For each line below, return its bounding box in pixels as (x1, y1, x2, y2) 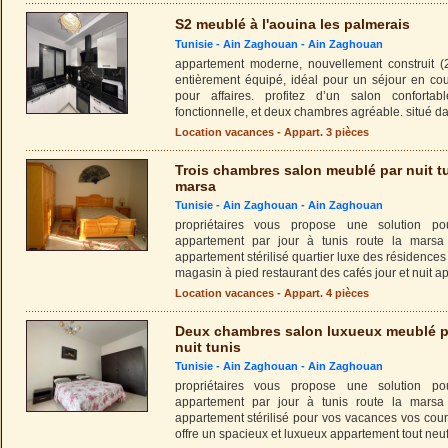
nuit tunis (174, 339, 241, 355)
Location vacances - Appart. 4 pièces (174, 287, 369, 299)
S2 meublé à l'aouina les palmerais (174, 16, 410, 32)
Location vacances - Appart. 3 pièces (174, 126, 369, 138)
